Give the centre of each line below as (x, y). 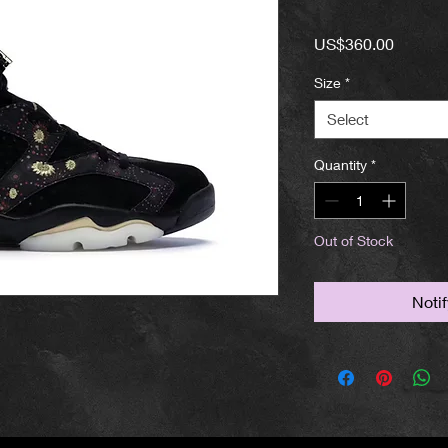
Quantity (340, 164)
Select (348, 119)
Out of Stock (353, 240)
